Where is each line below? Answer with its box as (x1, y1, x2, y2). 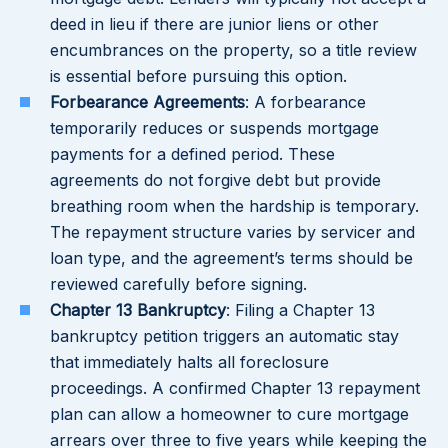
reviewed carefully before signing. (50, 274, 307, 295)
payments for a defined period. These (50, 144, 335, 165)
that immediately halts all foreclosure (50, 352, 329, 373)
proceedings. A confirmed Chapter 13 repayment (50, 378, 420, 399)
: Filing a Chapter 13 (226, 300, 375, 321)
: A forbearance (245, 92, 366, 113)
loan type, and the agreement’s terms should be (50, 248, 413, 269)
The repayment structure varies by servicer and (50, 222, 415, 243)
